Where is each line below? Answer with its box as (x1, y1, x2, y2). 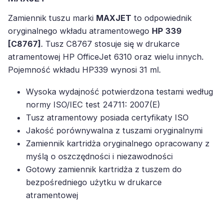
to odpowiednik (131, 13, 192, 23)
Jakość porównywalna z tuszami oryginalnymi (26, 125, 203, 135)
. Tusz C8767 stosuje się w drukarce (41, 39, 180, 49)
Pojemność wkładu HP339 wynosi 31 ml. (8, 65, 161, 75)
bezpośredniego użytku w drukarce (26, 177, 162, 187)
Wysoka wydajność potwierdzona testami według (26, 87, 213, 97)
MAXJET (96, 13, 131, 23)
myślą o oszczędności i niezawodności (26, 151, 173, 161)
